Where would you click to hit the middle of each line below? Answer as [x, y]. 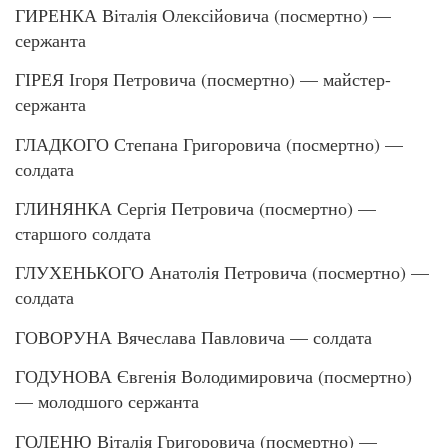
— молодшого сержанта [107, 401]
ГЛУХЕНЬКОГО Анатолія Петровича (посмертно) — [222, 272]
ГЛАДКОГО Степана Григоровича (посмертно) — [209, 143]
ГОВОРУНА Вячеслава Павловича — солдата [193, 336]
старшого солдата [83, 233]
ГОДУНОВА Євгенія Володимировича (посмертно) [213, 376]
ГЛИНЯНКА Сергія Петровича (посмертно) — [195, 208]
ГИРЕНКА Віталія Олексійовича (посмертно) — [203, 14]
